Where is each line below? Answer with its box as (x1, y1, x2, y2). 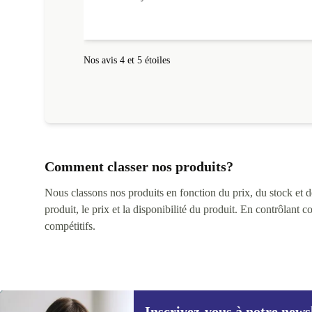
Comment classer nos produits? (45, 158, 233, 174)
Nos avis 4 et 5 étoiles (84, 55, 170, 66)
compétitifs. (45, 219, 95, 232)
